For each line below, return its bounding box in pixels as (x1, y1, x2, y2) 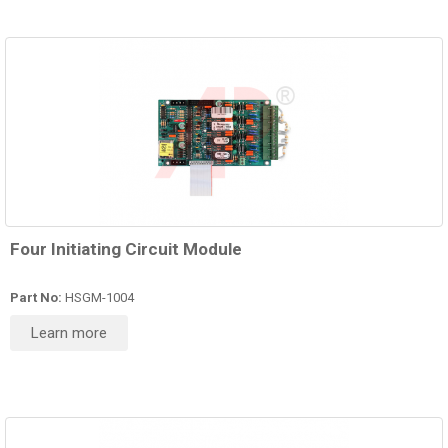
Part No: (10, 290, 62, 306)
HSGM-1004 (62, 290, 134, 306)
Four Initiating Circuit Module (10, 239, 242, 260)
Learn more (31, 324, 107, 343)
